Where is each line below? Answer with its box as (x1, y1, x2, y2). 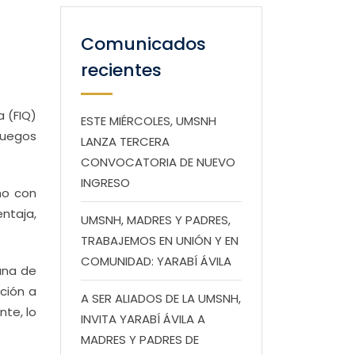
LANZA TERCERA (81, 133, 170, 150)
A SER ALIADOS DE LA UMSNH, (81, 290, 241, 307)
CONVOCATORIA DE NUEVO (81, 154, 235, 170)
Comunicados (81, 32, 206, 56)
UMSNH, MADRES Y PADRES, (81, 212, 231, 228)
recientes (81, 58, 162, 82)
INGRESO (81, 174, 130, 191)
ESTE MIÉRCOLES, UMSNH (81, 113, 216, 129)
